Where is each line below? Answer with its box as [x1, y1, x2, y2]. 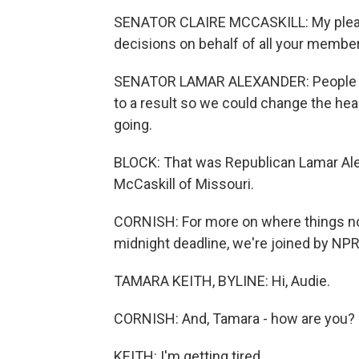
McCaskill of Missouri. [114, 175, 254, 192]
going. [114, 116, 152, 133]
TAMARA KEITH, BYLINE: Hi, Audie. [114, 272, 330, 289]
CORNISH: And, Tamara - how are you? [114, 310, 355, 327]
